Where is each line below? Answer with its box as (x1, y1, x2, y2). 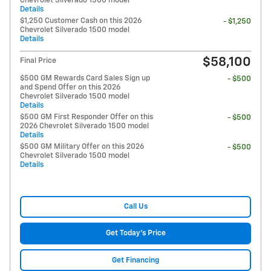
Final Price (20, 56, 56, 65)
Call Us (123, 203, 148, 211)
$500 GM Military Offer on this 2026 (20, 142, 144, 151)
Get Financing (112, 256, 159, 264)
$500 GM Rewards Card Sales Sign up (20, 74, 150, 82)
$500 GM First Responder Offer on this (20, 113, 153, 121)
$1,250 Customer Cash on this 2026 (20, 16, 142, 25)
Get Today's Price (105, 229, 166, 238)
